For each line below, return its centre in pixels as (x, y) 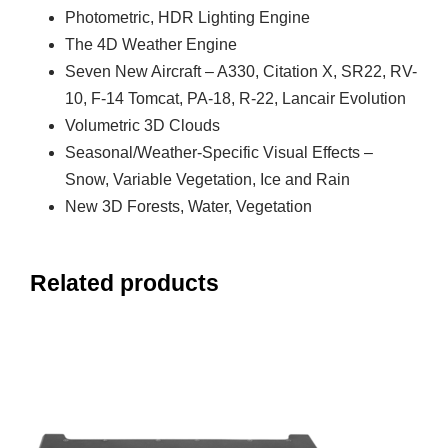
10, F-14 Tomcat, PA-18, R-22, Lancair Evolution (235, 99)
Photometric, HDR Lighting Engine (187, 18)
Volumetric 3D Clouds (142, 126)
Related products (124, 283)
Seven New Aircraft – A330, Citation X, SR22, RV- (241, 72)
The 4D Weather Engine (151, 45)
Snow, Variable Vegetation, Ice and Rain (207, 180)
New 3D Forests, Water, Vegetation (188, 207)
